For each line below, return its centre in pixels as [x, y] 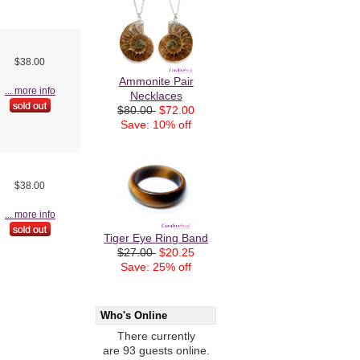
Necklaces [156, 96]
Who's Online [134, 316]
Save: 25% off [156, 268]
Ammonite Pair [156, 82]
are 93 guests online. [156, 350]
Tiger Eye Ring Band [156, 239]
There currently [156, 336]
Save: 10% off [156, 125]
